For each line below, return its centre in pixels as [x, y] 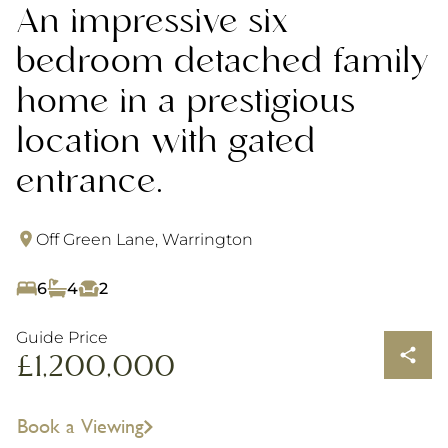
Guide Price [62, 337]
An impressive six [152, 22]
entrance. [89, 182]
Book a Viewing [80, 425]
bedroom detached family [222, 62]
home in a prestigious [185, 102]
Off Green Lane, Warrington [144, 239]
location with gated [166, 142]
